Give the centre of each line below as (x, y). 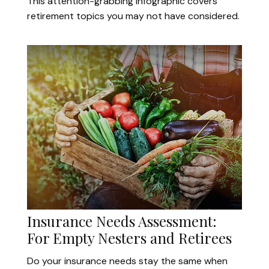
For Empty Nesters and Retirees (129, 238)
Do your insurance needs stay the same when (127, 261)
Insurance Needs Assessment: (122, 221)
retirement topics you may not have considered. (133, 16)
